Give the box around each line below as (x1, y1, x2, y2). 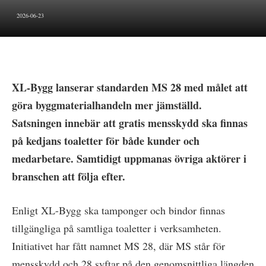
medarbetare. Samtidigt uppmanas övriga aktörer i (12, 150, 246, 166)
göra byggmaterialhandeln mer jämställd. (12, 97, 202, 113)
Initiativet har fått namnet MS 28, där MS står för (12, 239, 225, 254)
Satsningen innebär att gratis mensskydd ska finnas (12, 115, 248, 131)
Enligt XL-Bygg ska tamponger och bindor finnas (12, 203, 225, 218)
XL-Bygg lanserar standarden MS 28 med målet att (12, 79, 248, 95)
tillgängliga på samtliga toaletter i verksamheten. (12, 221, 221, 236)
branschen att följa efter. (12, 168, 125, 184)
